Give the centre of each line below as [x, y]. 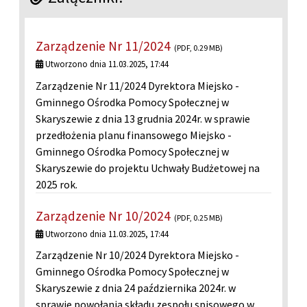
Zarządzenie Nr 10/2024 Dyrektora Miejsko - [137, 255]
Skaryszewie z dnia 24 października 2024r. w [136, 288]
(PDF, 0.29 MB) [198, 48]
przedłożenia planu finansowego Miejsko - [134, 135]
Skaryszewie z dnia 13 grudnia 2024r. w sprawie [143, 118]
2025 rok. [57, 184]
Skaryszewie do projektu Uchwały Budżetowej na [148, 168]
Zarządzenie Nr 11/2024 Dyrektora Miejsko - [137, 85]
